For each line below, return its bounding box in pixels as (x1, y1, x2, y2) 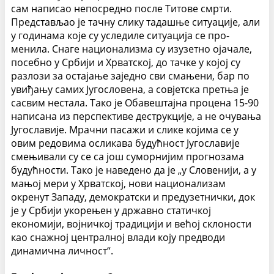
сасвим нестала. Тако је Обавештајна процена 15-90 (11, 95, 259, 109)
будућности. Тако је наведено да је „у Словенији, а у (11, 163, 256, 177)
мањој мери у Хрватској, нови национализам (11, 176, 226, 190)
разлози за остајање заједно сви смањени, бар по (11, 68, 250, 83)
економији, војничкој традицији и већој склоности (11, 217, 251, 231)
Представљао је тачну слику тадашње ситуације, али (11, 15, 260, 29)
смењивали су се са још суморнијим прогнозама (11, 149, 244, 163)
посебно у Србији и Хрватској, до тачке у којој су (11, 55, 240, 69)
